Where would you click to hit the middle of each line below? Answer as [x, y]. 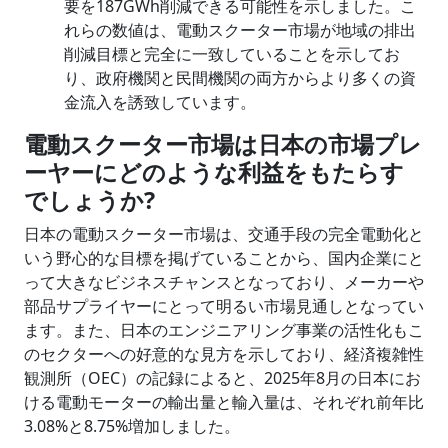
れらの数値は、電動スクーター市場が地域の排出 [240, 30]
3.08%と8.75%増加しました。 [132, 426]
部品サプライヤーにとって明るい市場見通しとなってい [224, 306]
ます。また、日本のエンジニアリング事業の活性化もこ [224, 330]
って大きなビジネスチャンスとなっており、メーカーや [224, 282]
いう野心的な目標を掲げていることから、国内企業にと [224, 258]
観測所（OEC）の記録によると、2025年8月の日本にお [222, 378]
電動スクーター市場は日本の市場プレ [223, 144]
